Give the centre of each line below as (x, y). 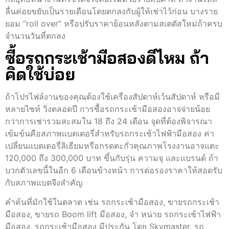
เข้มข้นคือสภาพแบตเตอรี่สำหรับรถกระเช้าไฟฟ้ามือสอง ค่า (110, 133)
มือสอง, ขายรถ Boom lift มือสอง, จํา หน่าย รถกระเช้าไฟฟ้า (113, 214)
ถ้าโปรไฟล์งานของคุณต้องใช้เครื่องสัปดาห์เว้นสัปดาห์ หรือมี (112, 96)
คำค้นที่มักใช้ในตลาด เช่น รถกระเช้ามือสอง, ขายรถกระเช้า (112, 202)
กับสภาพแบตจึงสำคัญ (44, 182)
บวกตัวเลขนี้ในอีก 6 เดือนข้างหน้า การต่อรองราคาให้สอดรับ (114, 170)
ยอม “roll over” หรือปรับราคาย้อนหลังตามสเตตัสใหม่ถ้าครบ (114, 24)
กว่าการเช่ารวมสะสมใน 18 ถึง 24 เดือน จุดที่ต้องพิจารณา (109, 121)
